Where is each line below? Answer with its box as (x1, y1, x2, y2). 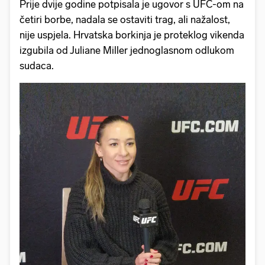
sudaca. (20, 59, 56, 72)
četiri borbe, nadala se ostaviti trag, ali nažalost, (20, 13, 230, 25)
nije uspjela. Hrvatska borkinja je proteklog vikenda (20, 28, 244, 41)
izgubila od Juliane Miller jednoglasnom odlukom (20, 44, 234, 56)
